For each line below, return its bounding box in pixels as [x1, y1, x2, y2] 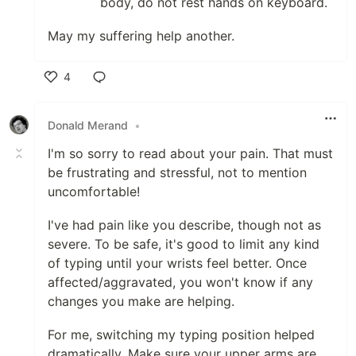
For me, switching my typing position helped [48, 327, 315, 342]
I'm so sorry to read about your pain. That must [48, 145, 333, 161]
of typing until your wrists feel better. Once [48, 255, 307, 271]
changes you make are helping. [48, 293, 234, 309]
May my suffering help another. [48, 28, 234, 44]
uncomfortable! [48, 184, 140, 199]
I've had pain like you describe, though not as [48, 217, 321, 233]
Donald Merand [48, 118, 128, 132]
